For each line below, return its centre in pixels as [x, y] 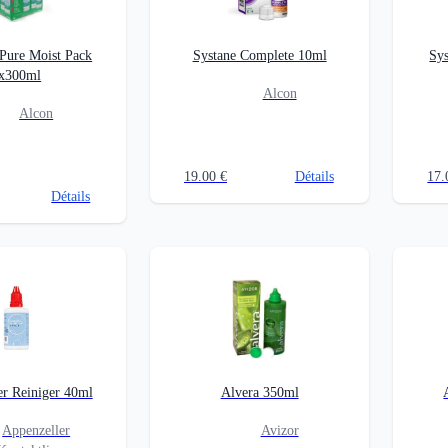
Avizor [279, 430]
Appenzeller [36, 430]
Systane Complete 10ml [259, 55]
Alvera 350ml [259, 392]
